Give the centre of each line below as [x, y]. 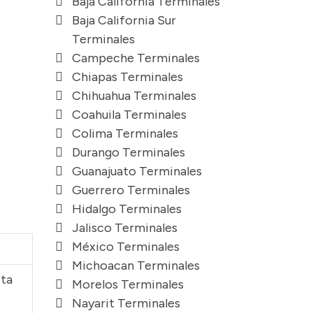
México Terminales [126, 246]
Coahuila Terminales [129, 114]
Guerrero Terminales [131, 190]
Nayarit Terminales [126, 303]
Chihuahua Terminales [134, 95]
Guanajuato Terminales [137, 171]
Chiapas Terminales [128, 77]
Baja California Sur [124, 20]
